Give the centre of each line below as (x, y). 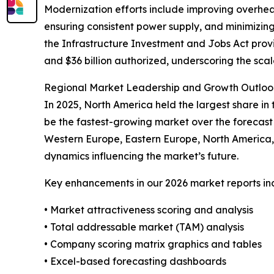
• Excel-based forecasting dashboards (135, 261)
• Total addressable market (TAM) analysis (144, 227)
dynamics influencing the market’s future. (141, 156)
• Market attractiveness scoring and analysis (149, 209)
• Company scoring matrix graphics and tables (153, 244)
